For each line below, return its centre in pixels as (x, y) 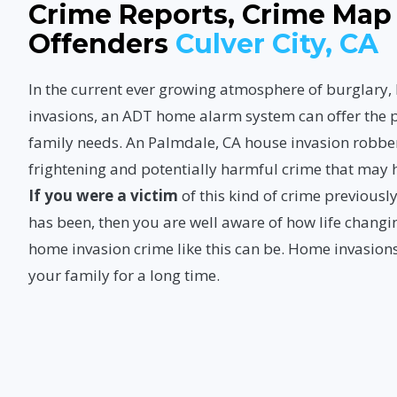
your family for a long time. (124, 276)
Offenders (102, 44)
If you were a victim (103, 196)
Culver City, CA (277, 44)
